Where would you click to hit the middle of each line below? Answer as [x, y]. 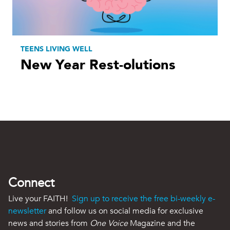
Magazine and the [161, 223]
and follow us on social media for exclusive [125, 211]
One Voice [109, 223]
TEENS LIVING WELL [56, 49]
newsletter [27, 211]
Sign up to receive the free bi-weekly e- [143, 198]
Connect [31, 183]
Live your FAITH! [40, 198]
